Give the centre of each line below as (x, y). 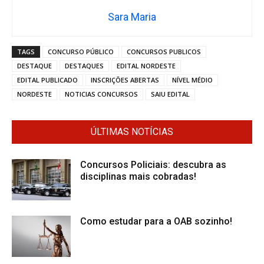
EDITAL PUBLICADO (47, 80)
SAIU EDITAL (170, 94)
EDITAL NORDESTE (146, 66)
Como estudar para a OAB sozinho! (156, 222)
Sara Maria (132, 17)
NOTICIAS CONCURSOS (101, 94)
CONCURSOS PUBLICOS (164, 52)
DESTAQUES (84, 66)
